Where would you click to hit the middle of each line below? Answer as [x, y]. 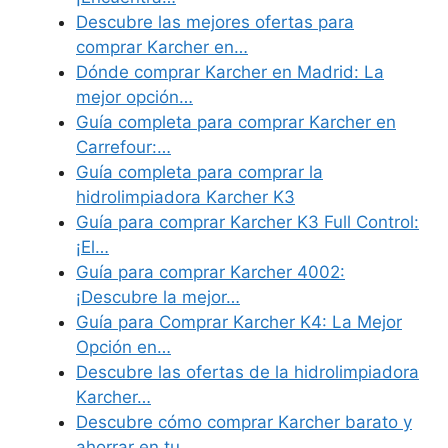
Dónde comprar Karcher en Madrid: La [230, 72]
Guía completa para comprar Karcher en [236, 122]
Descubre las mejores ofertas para [215, 22]
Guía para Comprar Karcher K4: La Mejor [239, 322]
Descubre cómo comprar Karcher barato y [244, 422]
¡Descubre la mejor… [158, 297]
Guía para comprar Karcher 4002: [210, 272]
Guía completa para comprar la [199, 172]
